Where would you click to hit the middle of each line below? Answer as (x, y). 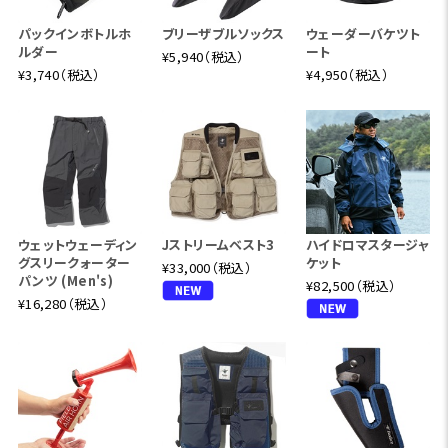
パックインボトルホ (74, 33)
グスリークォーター (74, 262)
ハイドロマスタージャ (367, 244)
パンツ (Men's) (65, 280)
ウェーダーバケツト (363, 33)
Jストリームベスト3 (218, 244)
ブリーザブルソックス (223, 33)
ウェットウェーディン (77, 244)
